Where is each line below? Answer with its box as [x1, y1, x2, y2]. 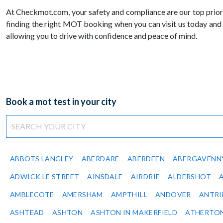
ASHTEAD [10, 208, 44, 217]
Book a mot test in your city [6, 96, 116, 108]
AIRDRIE [130, 172, 160, 181]
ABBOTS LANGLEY [10, 154, 74, 163]
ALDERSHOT [168, 172, 212, 181]
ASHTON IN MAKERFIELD [91, 208, 178, 217]
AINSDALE [87, 172, 123, 181]
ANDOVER [155, 190, 191, 199]
